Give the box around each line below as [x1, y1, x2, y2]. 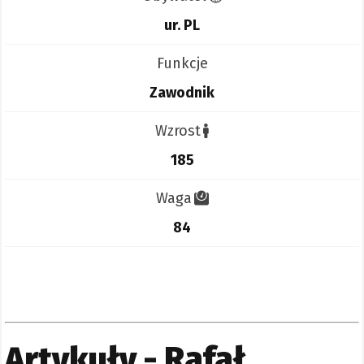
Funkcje [156, 54, 208, 73]
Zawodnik [149, 84, 214, 102]
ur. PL [164, 16, 200, 35]
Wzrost [155, 122, 201, 141]
